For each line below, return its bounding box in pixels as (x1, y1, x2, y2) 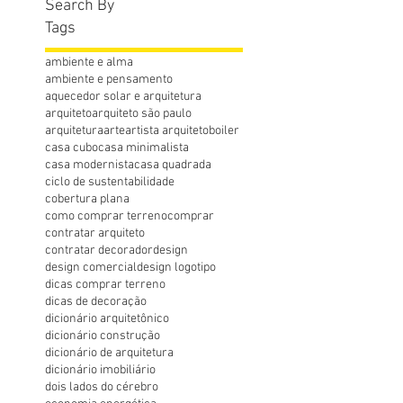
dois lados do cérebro (45, 379, 158, 395)
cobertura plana (45, 191, 130, 207)
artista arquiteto (125, 122, 209, 139)
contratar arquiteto (45, 225, 145, 241)
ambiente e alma (45, 54, 133, 70)
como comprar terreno (45, 208, 167, 224)
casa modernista (45, 157, 134, 173)
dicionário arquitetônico (45, 310, 169, 327)
